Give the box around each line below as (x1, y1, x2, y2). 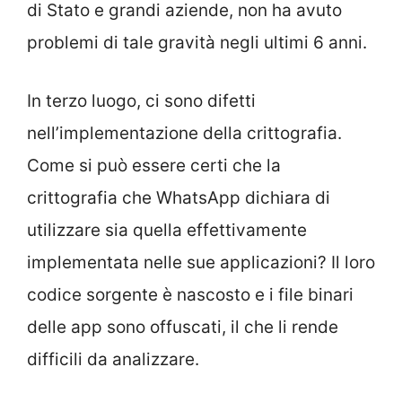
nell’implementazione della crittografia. (27, 122, 342, 144)
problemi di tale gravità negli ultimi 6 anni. (27, 32, 367, 54)
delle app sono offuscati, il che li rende (27, 316, 338, 337)
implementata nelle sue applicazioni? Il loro (27, 251, 375, 273)
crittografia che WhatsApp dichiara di (27, 187, 330, 208)
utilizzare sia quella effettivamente (27, 219, 307, 240)
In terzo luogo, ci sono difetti (27, 90, 256, 111)
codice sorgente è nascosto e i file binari (27, 284, 354, 305)
